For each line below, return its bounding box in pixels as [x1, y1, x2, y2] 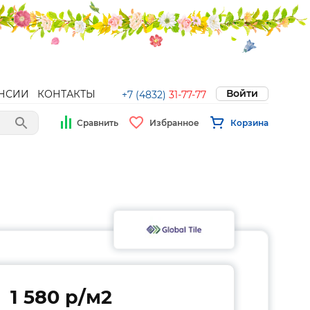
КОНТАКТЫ [37, 88, 95, 100]
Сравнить [77, 117, 118, 128]
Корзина [230, 117, 268, 128]
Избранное [149, 117, 199, 128]
